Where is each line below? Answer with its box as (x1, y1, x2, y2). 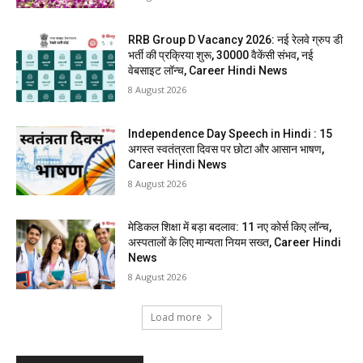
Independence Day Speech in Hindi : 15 (128, 126, 333, 140)
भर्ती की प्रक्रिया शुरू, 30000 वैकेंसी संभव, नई (128, 49, 314, 62)
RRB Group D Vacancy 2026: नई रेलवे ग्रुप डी (128, 33, 344, 47)
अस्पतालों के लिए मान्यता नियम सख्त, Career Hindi (128, 236, 342, 250)
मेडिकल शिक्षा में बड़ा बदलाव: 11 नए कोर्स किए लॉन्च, (128, 220, 332, 234)
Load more (150, 310, 202, 325)
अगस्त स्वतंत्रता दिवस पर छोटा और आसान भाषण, (128, 142, 325, 156)
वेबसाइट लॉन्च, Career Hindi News (128, 64, 288, 78)
